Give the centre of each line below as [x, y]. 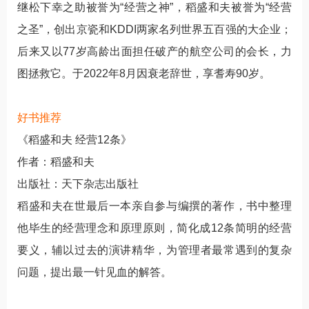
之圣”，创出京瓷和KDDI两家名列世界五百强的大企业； [154, 30]
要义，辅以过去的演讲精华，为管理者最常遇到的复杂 [154, 250]
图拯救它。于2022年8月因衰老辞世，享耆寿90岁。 [144, 74]
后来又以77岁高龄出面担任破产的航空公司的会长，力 [154, 52]
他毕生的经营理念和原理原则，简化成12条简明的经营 [154, 228]
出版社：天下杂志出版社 [78, 184]
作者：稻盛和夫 [56, 162]
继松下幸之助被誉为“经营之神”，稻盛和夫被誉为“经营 [154, 8]
